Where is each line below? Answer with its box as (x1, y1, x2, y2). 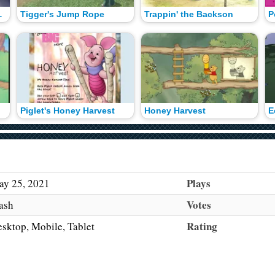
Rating (187, 219, 217, 234)
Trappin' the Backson (144, 10, 233, 20)
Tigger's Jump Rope (20, 10, 105, 20)
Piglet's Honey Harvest (20, 106, 115, 115)
